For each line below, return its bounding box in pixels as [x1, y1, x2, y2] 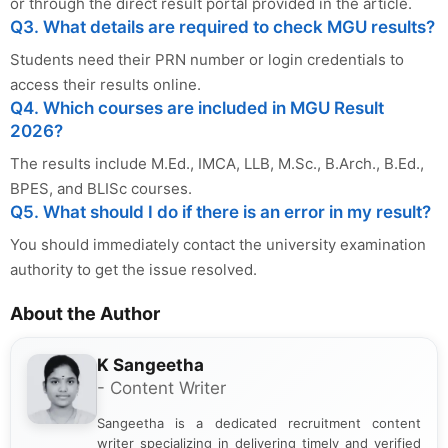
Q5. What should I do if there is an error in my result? [10, 202, 431, 223]
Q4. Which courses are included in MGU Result [10, 98, 384, 119]
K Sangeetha [97, 355, 204, 376]
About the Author [10, 303, 160, 325]
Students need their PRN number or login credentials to [10, 50, 404, 70]
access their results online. [10, 75, 201, 95]
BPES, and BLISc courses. [10, 179, 192, 199]
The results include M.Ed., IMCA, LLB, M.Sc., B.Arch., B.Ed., [10, 154, 424, 174]
